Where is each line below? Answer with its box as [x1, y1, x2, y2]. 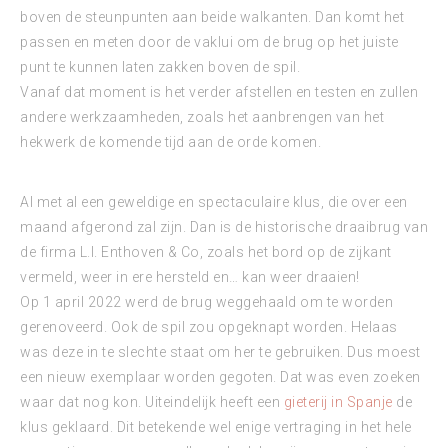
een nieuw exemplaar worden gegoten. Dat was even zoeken [20, 369, 421, 385]
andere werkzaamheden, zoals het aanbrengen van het [20, 109, 384, 125]
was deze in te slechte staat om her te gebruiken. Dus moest [20, 344, 421, 360]
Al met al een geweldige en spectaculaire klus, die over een [20, 194, 408, 210]
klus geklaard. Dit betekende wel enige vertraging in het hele [20, 419, 412, 435]
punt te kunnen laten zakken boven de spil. [20, 59, 300, 75]
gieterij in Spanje [283, 394, 393, 410]
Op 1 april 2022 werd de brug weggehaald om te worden [20, 294, 393, 310]
